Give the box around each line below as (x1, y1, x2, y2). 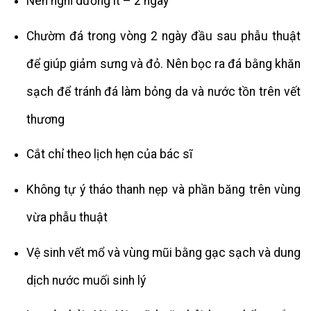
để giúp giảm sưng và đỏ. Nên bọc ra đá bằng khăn (26, 56, 301, 71)
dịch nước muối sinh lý (26, 273, 146, 287)
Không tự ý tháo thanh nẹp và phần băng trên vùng (26, 183, 301, 197)
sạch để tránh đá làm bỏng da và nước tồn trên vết (26, 84, 301, 99)
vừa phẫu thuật (26, 210, 108, 225)
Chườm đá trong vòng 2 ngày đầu (26, 28, 217, 43)
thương (26, 112, 65, 126)
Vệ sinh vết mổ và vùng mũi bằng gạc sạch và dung (26, 245, 301, 260)
